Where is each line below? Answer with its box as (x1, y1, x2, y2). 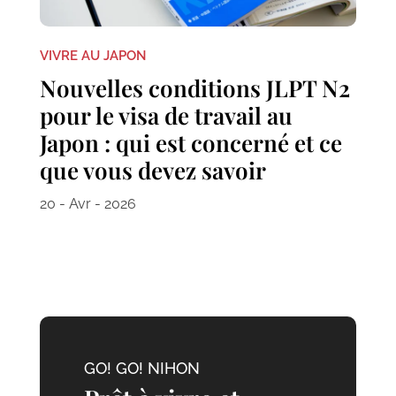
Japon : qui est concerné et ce (39, 126, 342, 158)
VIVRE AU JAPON (39, 47, 147, 64)
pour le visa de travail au (39, 99, 293, 131)
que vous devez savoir (39, 154, 266, 186)
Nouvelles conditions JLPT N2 (39, 72, 350, 103)
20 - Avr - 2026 (39, 194, 136, 212)
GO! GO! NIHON (83, 358, 200, 377)
